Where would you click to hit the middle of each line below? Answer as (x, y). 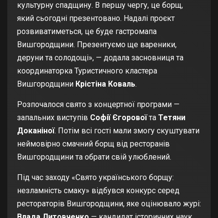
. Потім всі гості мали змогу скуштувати (127, 130)
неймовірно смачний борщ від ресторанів (93, 144)
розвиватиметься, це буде (66, 31)
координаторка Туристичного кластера (87, 71)
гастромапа (136, 31)
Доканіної (36, 130)
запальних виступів (53, 117)
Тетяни (172, 117)
